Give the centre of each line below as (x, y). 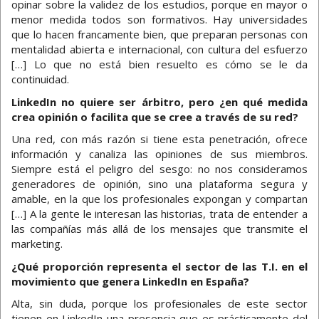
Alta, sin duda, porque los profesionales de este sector (159, 304)
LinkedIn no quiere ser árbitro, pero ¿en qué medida (159, 101)
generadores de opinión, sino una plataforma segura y (159, 184)
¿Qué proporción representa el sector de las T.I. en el (159, 266)
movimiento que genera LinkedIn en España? (130, 281)
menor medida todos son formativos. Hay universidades (159, 20)
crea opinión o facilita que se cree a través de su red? (158, 116)
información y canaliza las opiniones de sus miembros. (159, 154)
